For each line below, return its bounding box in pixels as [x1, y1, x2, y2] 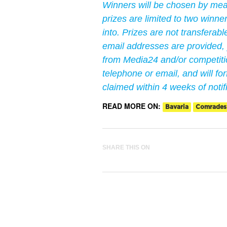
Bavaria [165, 103, 188, 110]
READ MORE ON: [102, 100, 163, 111]
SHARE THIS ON [102, 143, 150, 151]
